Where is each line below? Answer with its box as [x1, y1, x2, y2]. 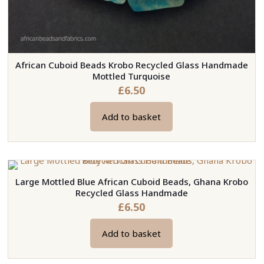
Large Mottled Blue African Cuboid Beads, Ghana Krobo [15, 176, 248, 188]
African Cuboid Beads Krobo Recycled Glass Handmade [15, 59, 248, 71]
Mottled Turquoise [93, 70, 171, 82]
